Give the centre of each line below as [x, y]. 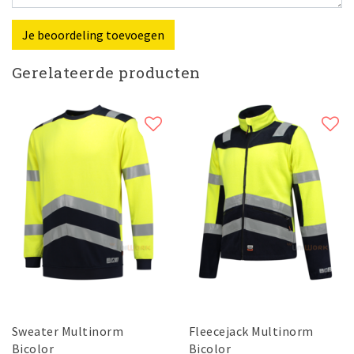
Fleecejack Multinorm [251, 331]
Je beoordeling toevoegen [93, 34]
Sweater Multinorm [68, 331]
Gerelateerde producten [106, 72]
